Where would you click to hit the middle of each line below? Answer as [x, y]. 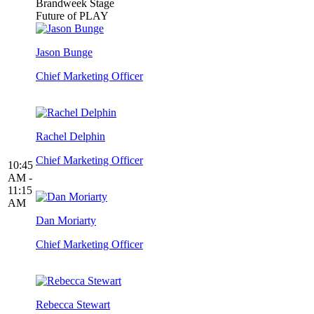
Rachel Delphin [70, 137]
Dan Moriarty [66, 221]
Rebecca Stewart [73, 305]
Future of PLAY [72, 16]
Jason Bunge [64, 53]
